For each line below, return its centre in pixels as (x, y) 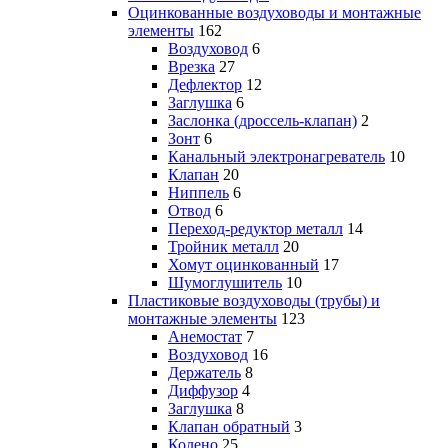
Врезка (191, 66)
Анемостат (205, 336)
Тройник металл (223, 246)
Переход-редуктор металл (255, 228)
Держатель (204, 372)
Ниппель (198, 192)
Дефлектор (205, 84)
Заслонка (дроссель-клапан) (262, 120)
